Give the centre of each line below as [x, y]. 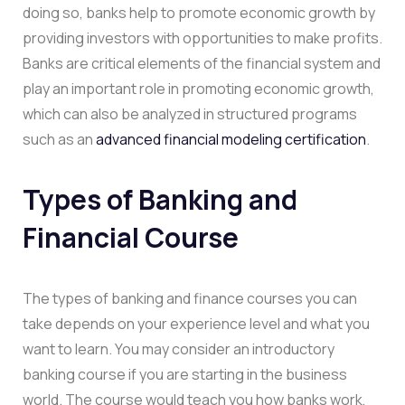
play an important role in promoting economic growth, [198, 88]
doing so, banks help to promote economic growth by [199, 12]
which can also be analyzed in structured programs [190, 113]
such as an [59, 139]
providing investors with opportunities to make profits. [202, 38]
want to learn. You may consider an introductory [179, 348]
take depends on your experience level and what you [196, 323]
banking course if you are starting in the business [185, 374]
